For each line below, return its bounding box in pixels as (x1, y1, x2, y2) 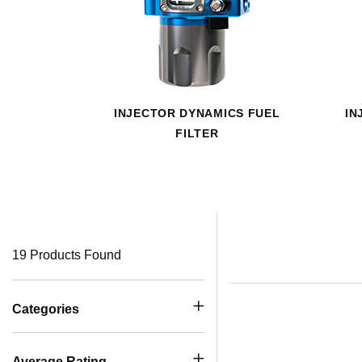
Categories (12, 302, 79, 316)
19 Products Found (12, 248, 121, 262)
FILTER (175, 127, 219, 140)
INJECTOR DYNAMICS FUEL (114, 107, 280, 120)
